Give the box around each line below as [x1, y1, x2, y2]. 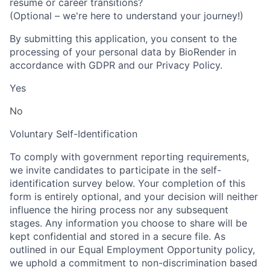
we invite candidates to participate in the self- [10, 164, 221, 177]
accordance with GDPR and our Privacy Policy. [10, 59, 222, 72]
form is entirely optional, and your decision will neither [10, 190, 258, 203]
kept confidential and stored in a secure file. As [10, 230, 225, 243]
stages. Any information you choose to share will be [10, 217, 247, 230]
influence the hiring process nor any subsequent [10, 204, 228, 216]
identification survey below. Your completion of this [10, 177, 245, 190]
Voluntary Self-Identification [10, 128, 137, 140]
